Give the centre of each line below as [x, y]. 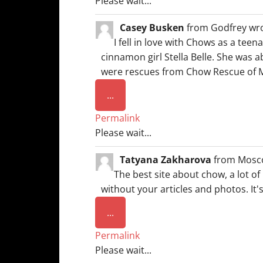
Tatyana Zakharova [167, 160]
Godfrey [229, 28]
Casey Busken [153, 28]
